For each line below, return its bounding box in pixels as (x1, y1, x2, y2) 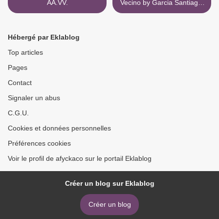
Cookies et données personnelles (8, 124, 111, 132)
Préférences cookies (8, 139, 71, 148)
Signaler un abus (8, 94, 60, 102)
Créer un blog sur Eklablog (65, 179, 154, 188)
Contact (8, 79, 32, 87)
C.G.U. (8, 109, 29, 117)
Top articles (8, 48, 43, 57)
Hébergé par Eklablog (8, 33, 80, 42)
